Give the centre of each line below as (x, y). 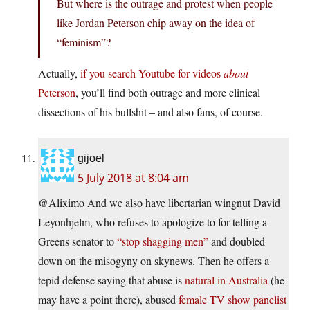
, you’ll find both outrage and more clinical (168, 93)
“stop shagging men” (163, 241)
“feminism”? (84, 42)
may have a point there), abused (108, 300)
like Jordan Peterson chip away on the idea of (156, 23)
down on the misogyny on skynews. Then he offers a (154, 261)
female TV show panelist (232, 300)
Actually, (59, 73)
